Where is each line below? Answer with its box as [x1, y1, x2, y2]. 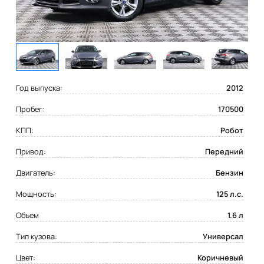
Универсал [202, 231, 243, 242]
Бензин [215, 167, 243, 179]
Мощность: [16, 189, 57, 200]
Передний [204, 146, 243, 157]
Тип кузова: [16, 231, 58, 242]
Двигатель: [16, 167, 56, 179]
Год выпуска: [16, 82, 63, 94]
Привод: [16, 146, 47, 157]
